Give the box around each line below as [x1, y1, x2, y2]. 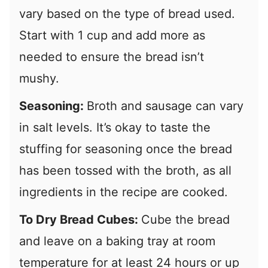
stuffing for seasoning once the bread [19, 142, 232, 157]
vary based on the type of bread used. [19, 7, 235, 22]
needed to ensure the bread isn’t [19, 50, 204, 65]
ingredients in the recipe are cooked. [19, 185, 232, 200]
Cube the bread [141, 212, 230, 227]
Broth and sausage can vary [87, 99, 243, 114]
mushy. [19, 71, 63, 86]
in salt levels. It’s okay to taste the [19, 120, 211, 135]
